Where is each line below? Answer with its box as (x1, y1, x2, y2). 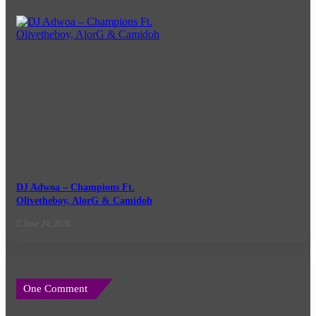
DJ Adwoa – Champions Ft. (16, 182, 135, 193)
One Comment (23, 283, 87, 295)
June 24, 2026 (23, 219, 71, 229)
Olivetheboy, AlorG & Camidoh (16, 195, 152, 207)
